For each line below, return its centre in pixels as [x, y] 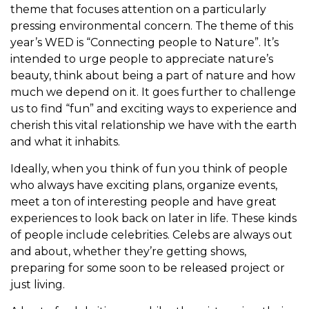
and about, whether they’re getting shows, [128, 252]
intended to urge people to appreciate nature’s [142, 59]
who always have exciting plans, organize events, [144, 186]
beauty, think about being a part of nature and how [153, 76]
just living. [38, 285]
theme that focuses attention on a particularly [138, 10]
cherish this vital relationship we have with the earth [153, 126]
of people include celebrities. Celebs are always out [151, 235]
